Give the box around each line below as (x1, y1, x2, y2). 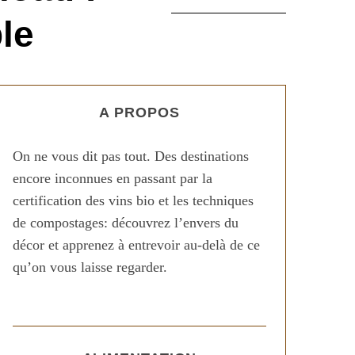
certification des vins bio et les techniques (13, 193, 254, 208)
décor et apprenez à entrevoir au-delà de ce (13, 237, 260, 253)
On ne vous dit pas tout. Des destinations (13, 148, 249, 164)
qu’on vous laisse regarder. (13, 259, 167, 275)
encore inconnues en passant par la (13, 170, 212, 186)
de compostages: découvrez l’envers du (13, 215, 239, 231)
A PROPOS (99, 105, 180, 120)
